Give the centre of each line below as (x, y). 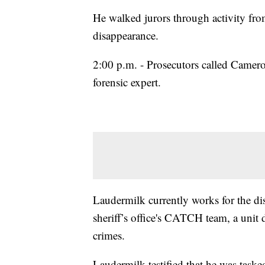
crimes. (109, 235)
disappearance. (126, 35)
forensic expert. (127, 82)
